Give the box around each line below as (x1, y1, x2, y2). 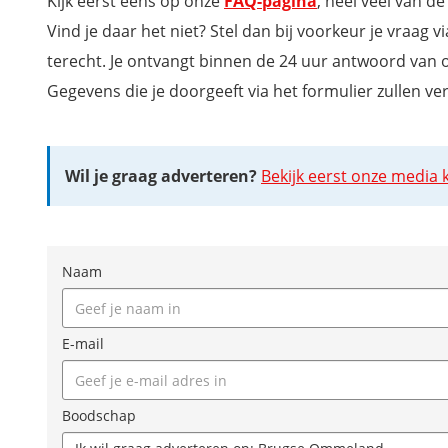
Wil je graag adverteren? (65, 165, 257, 187)
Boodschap (62, 406, 136, 425)
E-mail (62, 334, 104, 353)
